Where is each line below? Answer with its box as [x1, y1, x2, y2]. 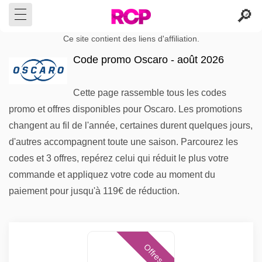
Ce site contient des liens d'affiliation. [63, 35, 199, 43]
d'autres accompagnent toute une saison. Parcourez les [9, 137, 238, 147]
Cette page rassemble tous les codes [73, 88, 226, 98]
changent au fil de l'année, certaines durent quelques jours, [9, 120, 253, 130]
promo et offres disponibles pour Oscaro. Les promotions [9, 104, 242, 114]
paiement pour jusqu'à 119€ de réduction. [9, 186, 180, 196]
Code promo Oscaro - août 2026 [73, 54, 224, 65]
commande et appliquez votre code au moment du [9, 170, 215, 180]
